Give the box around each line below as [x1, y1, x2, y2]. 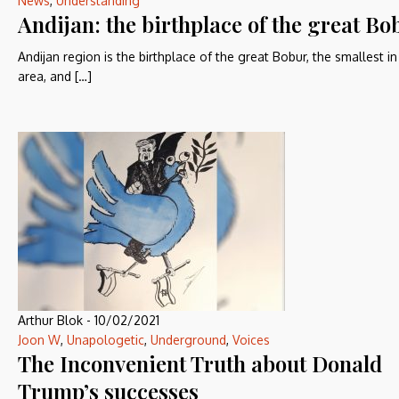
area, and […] [18, 69, 92, 84]
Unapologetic [67, 332, 144, 347]
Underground [151, 332, 226, 347]
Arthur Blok [18, 313, 83, 328]
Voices [232, 332, 270, 347]
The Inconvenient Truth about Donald [18, 349, 382, 378]
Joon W [18, 332, 61, 347]
